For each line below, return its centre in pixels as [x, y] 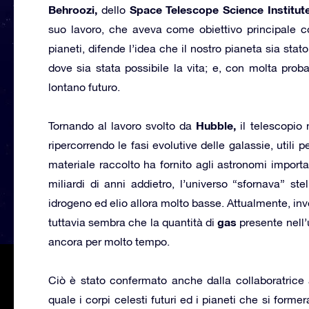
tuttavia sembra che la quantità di [133, 222]
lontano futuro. [84, 87]
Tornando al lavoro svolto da [122, 125]
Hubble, [216, 125]
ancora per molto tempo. [109, 241]
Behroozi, [73, 9]
